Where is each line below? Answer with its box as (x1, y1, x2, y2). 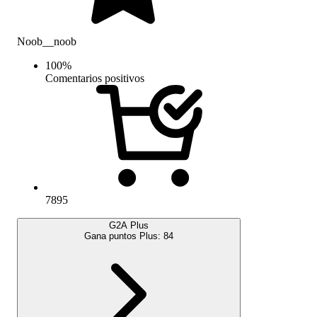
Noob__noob (17, 35, 76, 47)
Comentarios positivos (45, 71, 144, 84)
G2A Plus (109, 219, 149, 231)
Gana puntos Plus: (84, 230, 163, 241)
